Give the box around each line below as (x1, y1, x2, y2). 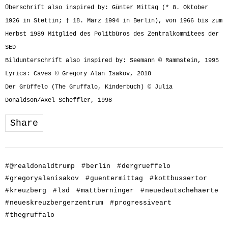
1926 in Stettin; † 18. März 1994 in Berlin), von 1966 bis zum (5, 17, 222, 25)
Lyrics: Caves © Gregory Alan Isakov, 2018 (5, 70, 151, 78)
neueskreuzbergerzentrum (10, 199, 103, 207)
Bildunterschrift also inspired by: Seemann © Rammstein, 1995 (5, 57, 219, 65)
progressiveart (115, 199, 172, 207)
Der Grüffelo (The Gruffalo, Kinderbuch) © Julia (5, 83, 173, 91)
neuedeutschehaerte (145, 187, 218, 195)
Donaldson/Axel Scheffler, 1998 (5, 97, 112, 104)
